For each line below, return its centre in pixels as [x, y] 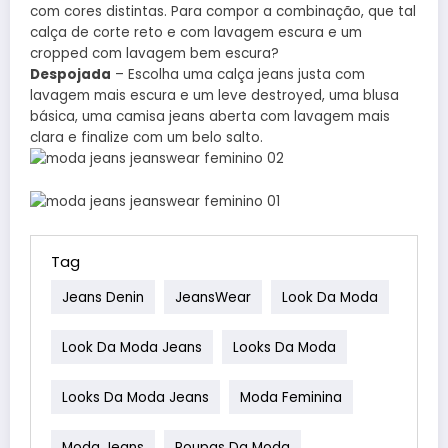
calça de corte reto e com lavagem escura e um [196, 32]
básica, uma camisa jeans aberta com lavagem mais [210, 116]
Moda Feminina [291, 397]
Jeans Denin [103, 297]
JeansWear [213, 297]
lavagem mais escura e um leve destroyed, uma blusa [214, 95]
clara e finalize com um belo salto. [146, 137]
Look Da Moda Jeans [132, 347]
